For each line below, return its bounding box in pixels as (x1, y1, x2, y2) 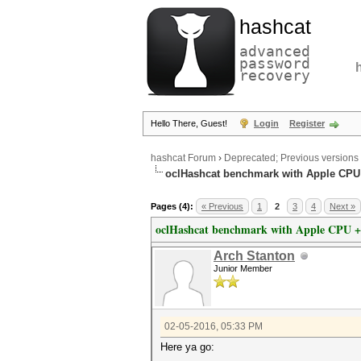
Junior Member (214, 263, 272, 273)
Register (289, 118, 325, 128)
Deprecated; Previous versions (224, 152, 359, 164)
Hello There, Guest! (151, 118, 230, 128)
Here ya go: (160, 341, 214, 353)
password (239, 55, 310, 72)
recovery (239, 67, 310, 84)
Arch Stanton (214, 249, 295, 263)
